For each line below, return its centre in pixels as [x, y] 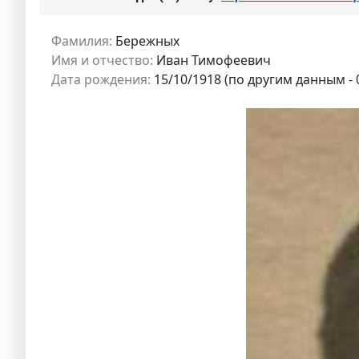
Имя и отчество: [102, 61]
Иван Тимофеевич [212, 61]
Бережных [146, 41]
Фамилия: [82, 41]
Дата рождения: [101, 80]
